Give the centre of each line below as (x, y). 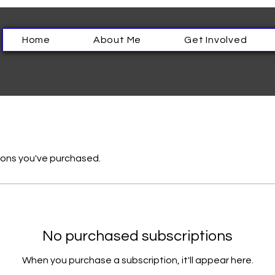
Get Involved (215, 40)
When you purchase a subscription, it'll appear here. (137, 260)
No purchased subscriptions (137, 236)
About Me (117, 40)
